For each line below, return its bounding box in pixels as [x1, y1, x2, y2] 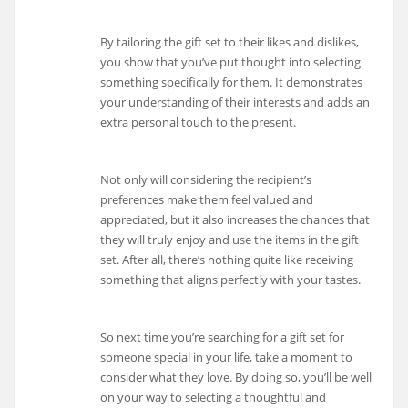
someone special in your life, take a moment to [100, 348, 353, 365]
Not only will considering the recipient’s [100, 171, 312, 189]
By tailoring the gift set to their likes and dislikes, [100, 34, 360, 51]
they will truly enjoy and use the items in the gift [100, 231, 360, 249]
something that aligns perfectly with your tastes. [100, 271, 362, 289]
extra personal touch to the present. [100, 114, 297, 131]
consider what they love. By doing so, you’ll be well [100, 368, 372, 385]
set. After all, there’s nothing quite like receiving [100, 251, 354, 269]
